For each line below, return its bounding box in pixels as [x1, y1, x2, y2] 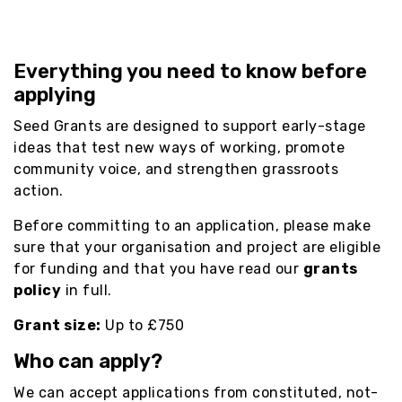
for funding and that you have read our [13, 259, 303, 277]
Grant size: [13, 316, 101, 334]
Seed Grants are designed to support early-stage [13, 117, 366, 135]
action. [13, 181, 64, 199]
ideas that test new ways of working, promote [13, 138, 345, 156]
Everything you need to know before [13, 58, 367, 83]
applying [13, 82, 96, 107]
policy [13, 281, 61, 299]
